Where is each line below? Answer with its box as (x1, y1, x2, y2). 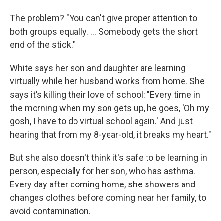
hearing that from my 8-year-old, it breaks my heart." (10, 129, 211, 140)
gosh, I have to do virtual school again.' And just (10, 116, 193, 126)
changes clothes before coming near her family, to (10, 192, 206, 203)
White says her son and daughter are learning (10, 63, 185, 73)
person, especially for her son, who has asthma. (10, 166, 195, 176)
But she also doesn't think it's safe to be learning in (10, 152, 207, 163)
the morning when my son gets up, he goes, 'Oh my (10, 103, 209, 113)
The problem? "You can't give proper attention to (10, 13, 197, 23)
